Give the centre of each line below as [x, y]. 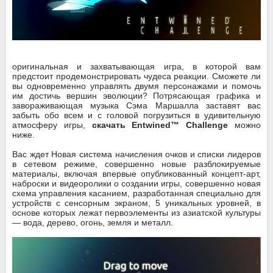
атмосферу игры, [52, 125]
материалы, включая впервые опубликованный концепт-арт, [136, 173]
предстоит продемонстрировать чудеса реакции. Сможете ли [136, 76]
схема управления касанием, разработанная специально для [136, 193]
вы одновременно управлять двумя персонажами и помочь [136, 86]
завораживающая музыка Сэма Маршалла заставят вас [136, 105]
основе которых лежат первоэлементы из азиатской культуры [136, 212]
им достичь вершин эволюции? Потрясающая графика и [136, 95]
